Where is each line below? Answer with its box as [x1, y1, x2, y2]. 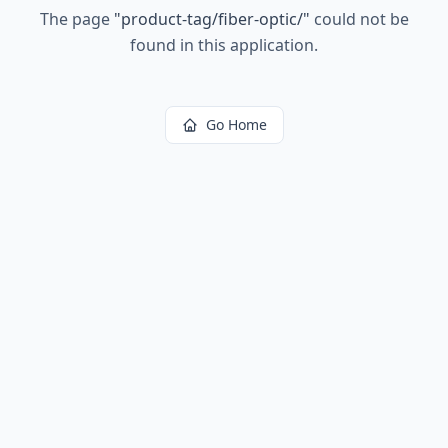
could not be [309, 8, 409, 30]
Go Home [205, 115, 267, 134]
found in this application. [130, 34, 318, 56]
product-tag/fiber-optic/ [120, 8, 303, 30]
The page [39, 8, 114, 30]
